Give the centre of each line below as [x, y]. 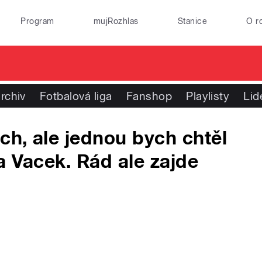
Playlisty [208, 96]
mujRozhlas [116, 21]
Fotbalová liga [76, 96]
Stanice [192, 21]
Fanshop [149, 96]
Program [37, 21]
